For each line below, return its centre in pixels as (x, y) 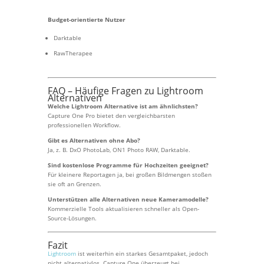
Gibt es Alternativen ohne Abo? (94, 140)
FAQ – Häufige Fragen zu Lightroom (125, 91)
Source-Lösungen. (72, 218)
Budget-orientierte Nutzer (86, 19)
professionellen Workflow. (84, 125)
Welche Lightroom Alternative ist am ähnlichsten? (123, 106)
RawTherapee (73, 53)
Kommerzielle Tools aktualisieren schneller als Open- (123, 209)
